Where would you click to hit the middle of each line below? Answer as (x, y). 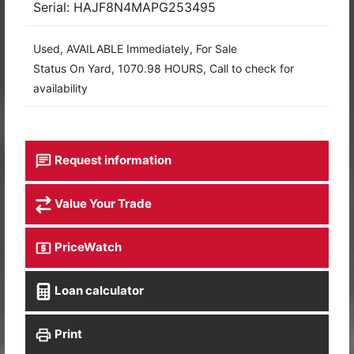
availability (60, 88)
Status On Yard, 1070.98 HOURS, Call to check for (164, 69)
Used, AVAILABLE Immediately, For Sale (135, 49)
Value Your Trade (102, 203)
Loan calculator (98, 290)
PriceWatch (87, 247)
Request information (112, 160)
